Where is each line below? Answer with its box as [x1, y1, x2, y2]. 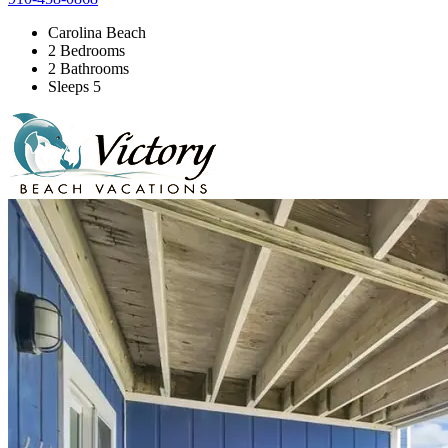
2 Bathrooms [48, 59, 129, 77]
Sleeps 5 [48, 77, 101, 95]
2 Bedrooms [48, 41, 125, 59]
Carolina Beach [48, 23, 146, 41]
